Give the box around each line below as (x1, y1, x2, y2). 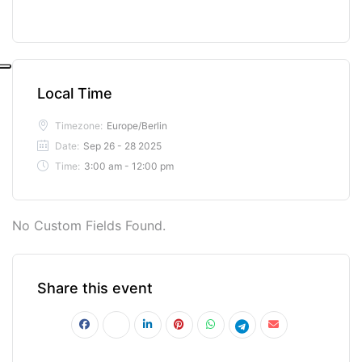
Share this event (37, 279, 153, 297)
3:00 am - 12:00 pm (84, 159, 174, 172)
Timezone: (55, 119, 103, 132)
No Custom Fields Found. (12, 217, 166, 234)
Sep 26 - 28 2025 (83, 139, 162, 152)
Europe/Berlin (107, 119, 167, 132)
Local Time (37, 84, 112, 102)
